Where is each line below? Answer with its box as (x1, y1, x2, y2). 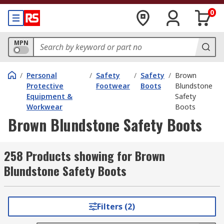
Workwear (26, 102, 62, 111)
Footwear (95, 81, 130, 90)
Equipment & (26, 91, 72, 101)
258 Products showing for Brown (4, 146, 165, 164)
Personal (26, 70, 57, 80)
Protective (26, 81, 63, 90)
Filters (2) (96, 201, 135, 212)
